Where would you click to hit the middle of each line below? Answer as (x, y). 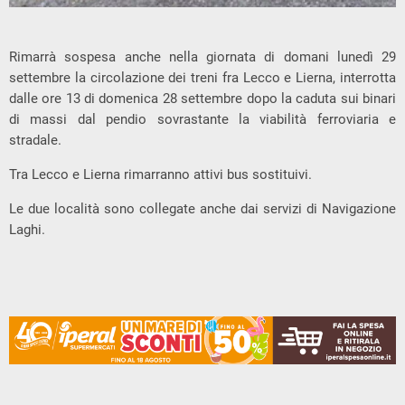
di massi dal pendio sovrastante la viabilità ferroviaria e (202, 120)
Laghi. (27, 230)
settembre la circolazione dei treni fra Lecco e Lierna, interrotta (202, 78)
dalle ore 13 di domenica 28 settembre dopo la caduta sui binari (202, 99)
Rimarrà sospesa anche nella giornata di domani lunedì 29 (202, 57)
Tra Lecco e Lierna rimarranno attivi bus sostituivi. (160, 175)
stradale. (35, 141)
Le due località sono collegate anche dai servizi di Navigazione (202, 209)
